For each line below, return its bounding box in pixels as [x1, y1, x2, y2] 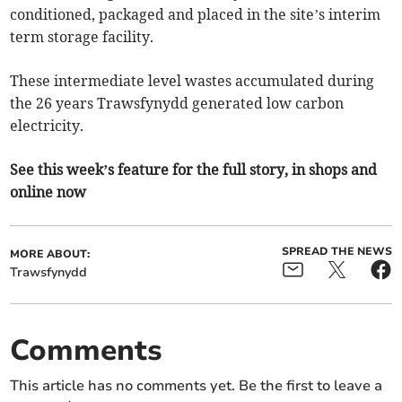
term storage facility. [10, 27, 158, 46]
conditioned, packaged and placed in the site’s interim [10, 4, 381, 23]
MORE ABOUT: [10, 246, 91, 261]
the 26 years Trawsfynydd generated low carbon [10, 93, 345, 112]
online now [10, 182, 87, 201]
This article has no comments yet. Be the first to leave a [10, 375, 383, 396]
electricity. [10, 116, 84, 135]
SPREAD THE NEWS [281, 243, 392, 258]
